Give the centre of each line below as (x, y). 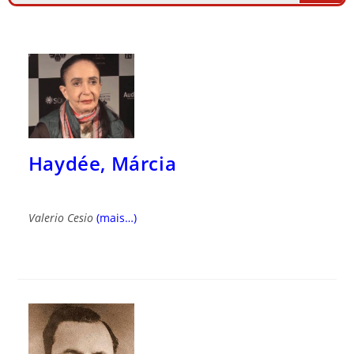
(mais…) (116, 217)
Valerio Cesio (60, 217)
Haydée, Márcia (102, 163)
